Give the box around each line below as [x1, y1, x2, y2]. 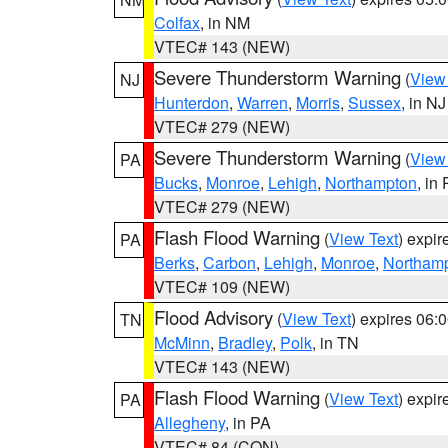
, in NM [200, 11, 250, 34]
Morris [296, 91, 340, 114]
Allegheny [154, 411, 225, 434]
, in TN [312, 331, 359, 354]
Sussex [348, 91, 401, 114]
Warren [237, 91, 288, 114]
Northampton [325, 171, 417, 194]
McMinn [154, 331, 210, 354]
